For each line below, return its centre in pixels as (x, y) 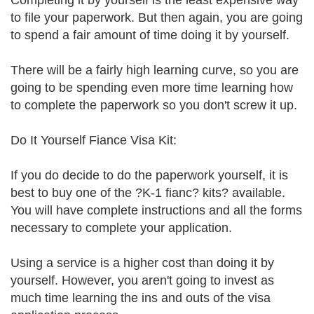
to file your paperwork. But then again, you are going (157, 18)
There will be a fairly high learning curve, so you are (155, 70)
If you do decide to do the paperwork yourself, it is (149, 175)
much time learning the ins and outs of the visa (141, 298)
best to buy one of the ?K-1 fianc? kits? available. (148, 193)
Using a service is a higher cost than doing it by (142, 263)
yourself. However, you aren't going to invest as (142, 280)
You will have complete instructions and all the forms (156, 210)
